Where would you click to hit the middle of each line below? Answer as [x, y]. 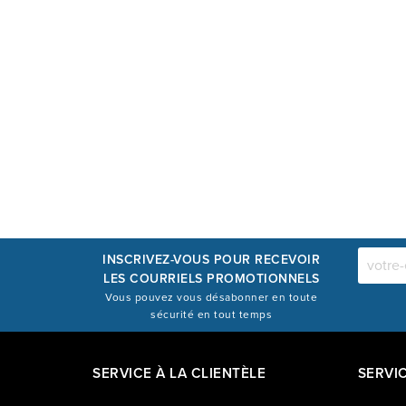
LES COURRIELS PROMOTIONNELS [212, 278]
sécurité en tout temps [212, 314]
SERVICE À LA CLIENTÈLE [179, 373]
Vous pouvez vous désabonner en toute [212, 297]
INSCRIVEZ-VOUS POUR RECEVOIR [212, 259]
